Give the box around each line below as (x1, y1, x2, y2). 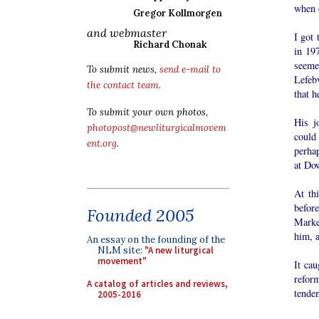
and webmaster (87, 26, 167, 40)
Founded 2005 (87, 204, 194, 226)
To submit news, (87, 63, 159, 75)
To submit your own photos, (87, 106, 208, 118)
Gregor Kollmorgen (133, 7, 222, 19)
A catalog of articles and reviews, (87, 277, 228, 290)
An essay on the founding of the (87, 234, 225, 246)
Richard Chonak (133, 38, 206, 51)
